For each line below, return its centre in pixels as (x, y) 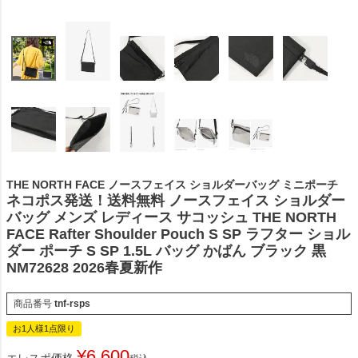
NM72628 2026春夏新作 (84, 267)
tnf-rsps (72, 303)
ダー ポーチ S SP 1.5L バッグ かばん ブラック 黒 (166, 251)
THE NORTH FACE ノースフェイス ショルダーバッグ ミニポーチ (172, 184)
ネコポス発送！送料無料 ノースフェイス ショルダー (176, 200)
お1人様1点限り (44, 328)
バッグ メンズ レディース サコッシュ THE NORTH (171, 217)
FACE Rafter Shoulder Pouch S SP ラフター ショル (178, 234)
